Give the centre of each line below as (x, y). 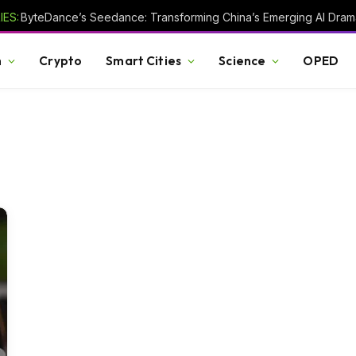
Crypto (61, 60)
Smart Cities (144, 60)
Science (242, 60)
